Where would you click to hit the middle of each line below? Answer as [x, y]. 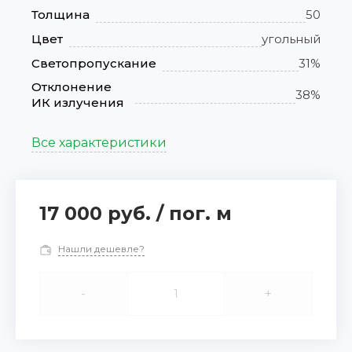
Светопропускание [94, 63]
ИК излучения [78, 103]
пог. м [200, 214]
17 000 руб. [98, 214]
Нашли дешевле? [101, 249]
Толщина [60, 14]
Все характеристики [99, 143]
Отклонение [71, 87]
